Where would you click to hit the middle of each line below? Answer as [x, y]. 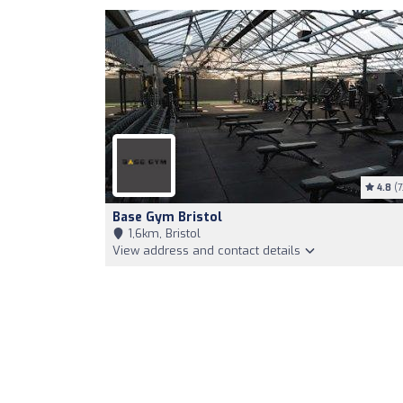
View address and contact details [208, 251]
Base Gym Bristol [167, 217]
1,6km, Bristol [162, 233]
